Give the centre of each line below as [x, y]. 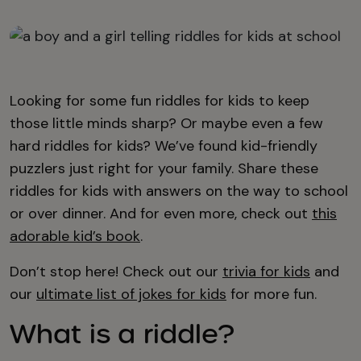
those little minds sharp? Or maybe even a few [166, 123]
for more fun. [272, 294]
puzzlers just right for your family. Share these [164, 168]
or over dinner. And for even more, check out [161, 214]
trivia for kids [266, 272]
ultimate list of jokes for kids [131, 294]
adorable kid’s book [75, 236]
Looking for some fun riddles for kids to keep [160, 101]
